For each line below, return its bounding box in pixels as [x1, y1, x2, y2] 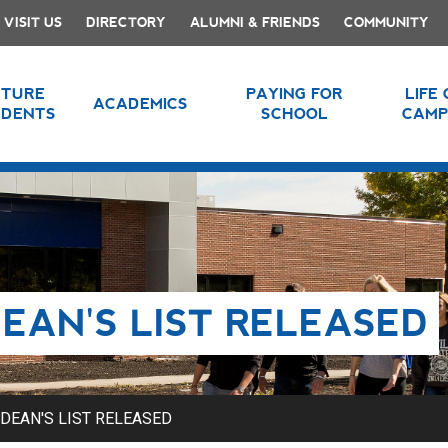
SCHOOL [261, 105, 329, 122]
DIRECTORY [86, 15, 166, 30]
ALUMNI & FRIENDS [190, 15, 320, 30]
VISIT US [4, 15, 62, 30]
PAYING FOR [246, 85, 344, 102]
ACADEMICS [92, 95, 188, 112]
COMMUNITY [344, 15, 429, 30]
